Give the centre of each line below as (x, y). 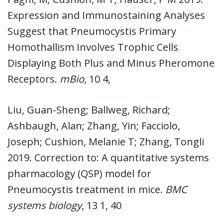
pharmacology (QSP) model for (79, 173)
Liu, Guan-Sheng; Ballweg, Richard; (89, 110)
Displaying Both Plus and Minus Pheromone (111, 63)
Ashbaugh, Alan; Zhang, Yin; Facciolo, (94, 125)
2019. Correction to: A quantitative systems (108, 157)
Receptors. (34, 79)
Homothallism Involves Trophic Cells (93, 47)
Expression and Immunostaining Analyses (106, 15)
